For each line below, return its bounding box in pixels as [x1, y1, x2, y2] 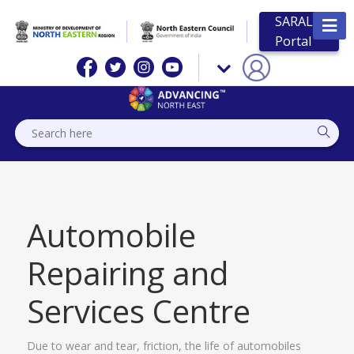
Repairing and [27, 250, 229, 295]
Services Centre [27, 288, 251, 333]
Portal [275, 32, 312, 50]
